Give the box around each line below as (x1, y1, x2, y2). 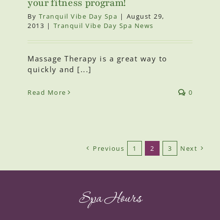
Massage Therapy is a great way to (27, 54, 167, 64)
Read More (27, 88, 66, 97)
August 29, (126, 12, 165, 21)
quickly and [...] (27, 64, 92, 75)
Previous (93, 144, 124, 153)
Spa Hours (79, 188, 141, 211)
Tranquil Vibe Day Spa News (53, 21, 154, 30)
